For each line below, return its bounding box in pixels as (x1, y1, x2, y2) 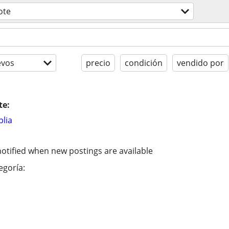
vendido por (177, 57, 224, 68)
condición (125, 57, 163, 68)
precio (86, 57, 110, 68)
